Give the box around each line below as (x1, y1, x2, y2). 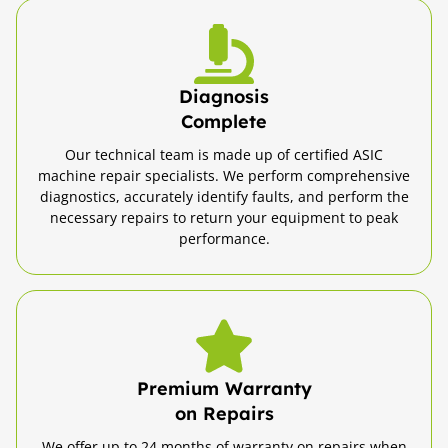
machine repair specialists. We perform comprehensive (38, 165, 410, 185)
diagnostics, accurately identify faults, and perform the (39, 186, 409, 206)
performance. (178, 228, 270, 248)
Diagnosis (179, 84, 269, 108)
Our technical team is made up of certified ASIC (65, 144, 383, 164)
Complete (181, 109, 267, 133)
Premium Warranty (136, 376, 312, 400)
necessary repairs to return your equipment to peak (50, 207, 398, 227)
